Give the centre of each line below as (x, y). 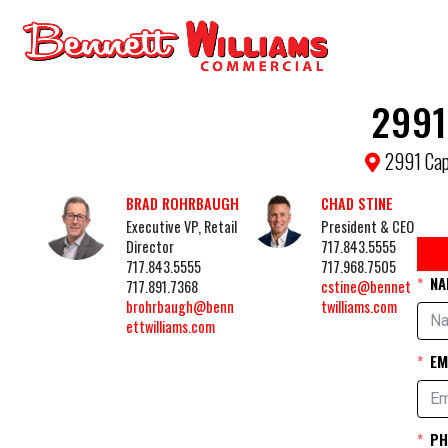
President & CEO (367, 226)
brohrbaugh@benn (180, 306)
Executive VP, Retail (182, 226)
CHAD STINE (356, 203)
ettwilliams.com (171, 326)
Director (150, 246)
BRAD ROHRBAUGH (183, 203)
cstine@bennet (365, 286)
